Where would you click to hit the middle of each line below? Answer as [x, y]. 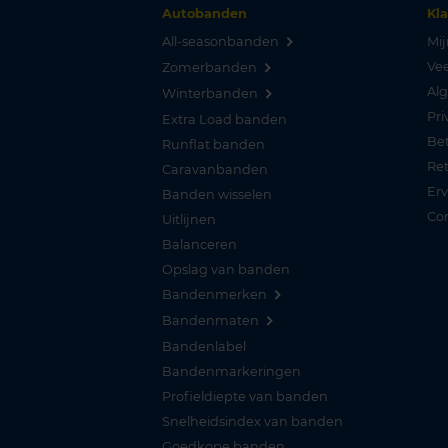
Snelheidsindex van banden [252, 421]
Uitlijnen [189, 219]
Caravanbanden [215, 169]
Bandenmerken [214, 294]
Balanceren [199, 244]
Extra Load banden [224, 119]
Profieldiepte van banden [245, 396]
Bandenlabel [204, 346]
